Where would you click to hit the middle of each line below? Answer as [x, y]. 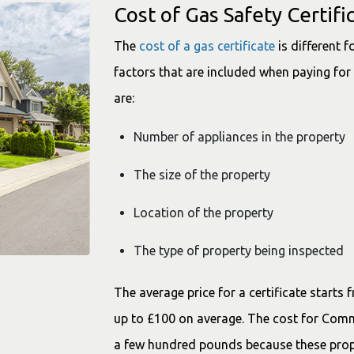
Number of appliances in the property [239, 137]
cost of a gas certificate [207, 46]
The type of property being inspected [239, 251]
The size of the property [202, 175]
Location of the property [203, 213]
